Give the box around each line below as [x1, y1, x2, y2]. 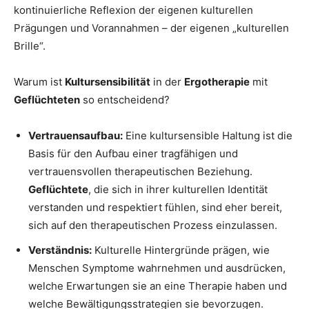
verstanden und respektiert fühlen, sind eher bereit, [28, 201, 282, 215]
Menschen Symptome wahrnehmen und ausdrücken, [28, 261, 286, 275]
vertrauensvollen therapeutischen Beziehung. [28, 165, 252, 179]
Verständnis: [28, 243, 92, 257]
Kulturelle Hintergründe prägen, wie [92, 243, 270, 257]
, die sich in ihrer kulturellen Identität [88, 183, 268, 197]
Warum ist [14, 75, 65, 89]
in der [150, 75, 184, 89]
